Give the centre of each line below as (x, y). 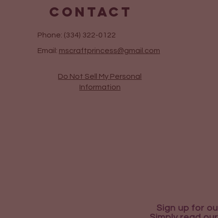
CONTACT (91, 12)
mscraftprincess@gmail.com (109, 51)
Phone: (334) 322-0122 (76, 35)
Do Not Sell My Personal (100, 77)
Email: (47, 51)
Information (100, 87)
